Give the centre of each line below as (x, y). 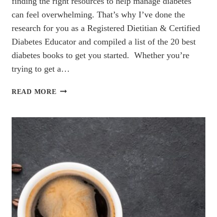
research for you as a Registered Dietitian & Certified (106, 28)
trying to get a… (41, 69)
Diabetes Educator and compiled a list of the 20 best (104, 41)
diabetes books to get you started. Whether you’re (101, 55)
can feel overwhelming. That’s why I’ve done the (98, 14)
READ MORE (34, 91)
